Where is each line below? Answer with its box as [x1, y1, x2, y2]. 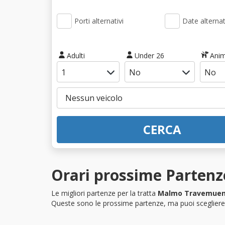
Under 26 [134, 50, 164, 60]
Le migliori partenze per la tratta [51, 188, 158, 198]
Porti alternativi [74, 16, 124, 26]
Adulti [66, 50, 85, 60]
